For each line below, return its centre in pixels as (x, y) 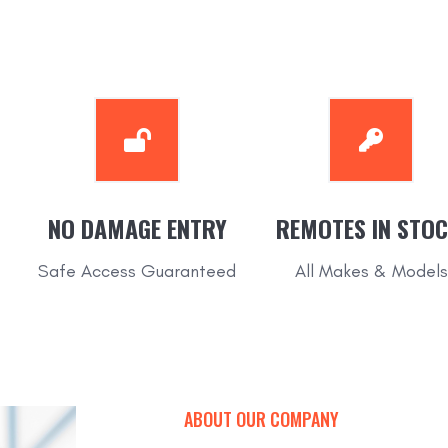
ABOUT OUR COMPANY (261, 419)
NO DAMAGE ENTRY (137, 227)
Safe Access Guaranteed (137, 271)
